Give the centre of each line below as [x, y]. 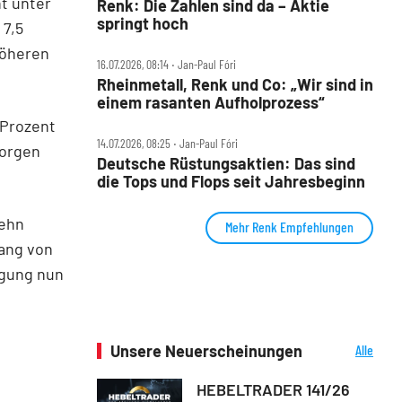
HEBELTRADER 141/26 [273, 389]
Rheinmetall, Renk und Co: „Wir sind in [235, 84]
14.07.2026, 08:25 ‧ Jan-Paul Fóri [167, 143]
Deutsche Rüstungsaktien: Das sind [226, 163]
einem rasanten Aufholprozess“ [211, 102]
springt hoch [143, 23]
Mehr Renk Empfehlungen [289, 226]
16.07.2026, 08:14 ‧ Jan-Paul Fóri [166, 64]
